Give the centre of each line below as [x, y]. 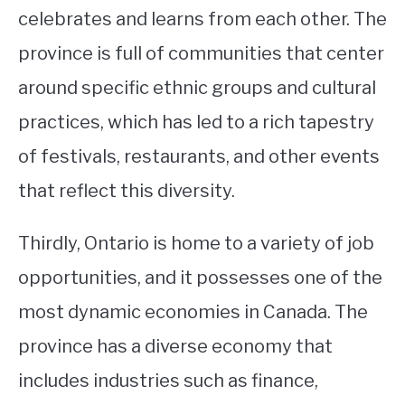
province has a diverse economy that [175, 346]
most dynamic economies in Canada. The [193, 312]
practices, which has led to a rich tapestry [196, 122]
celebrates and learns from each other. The [202, 19]
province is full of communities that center [201, 53]
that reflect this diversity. [127, 191]
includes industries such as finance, [168, 381]
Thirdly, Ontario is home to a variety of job [196, 243]
